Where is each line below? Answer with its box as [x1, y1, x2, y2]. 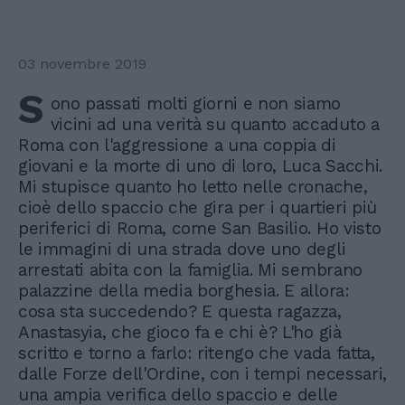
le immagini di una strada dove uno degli [18, 239, 346, 259]
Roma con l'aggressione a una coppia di [18, 135, 336, 155]
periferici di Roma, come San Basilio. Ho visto [18, 218, 381, 239]
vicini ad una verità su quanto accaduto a [50, 114, 380, 135]
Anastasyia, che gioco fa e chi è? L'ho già [18, 322, 342, 343]
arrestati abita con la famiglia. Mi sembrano [18, 259, 363, 280]
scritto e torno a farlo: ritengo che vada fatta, [18, 343, 375, 363]
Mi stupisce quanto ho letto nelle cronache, [18, 176, 368, 197]
